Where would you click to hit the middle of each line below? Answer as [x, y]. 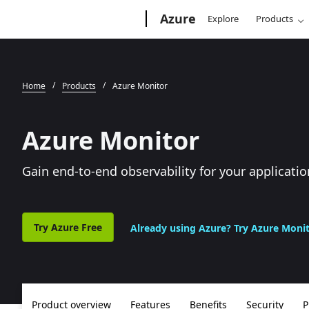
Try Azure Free [68, 227]
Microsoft [73, 16]
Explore [223, 19]
